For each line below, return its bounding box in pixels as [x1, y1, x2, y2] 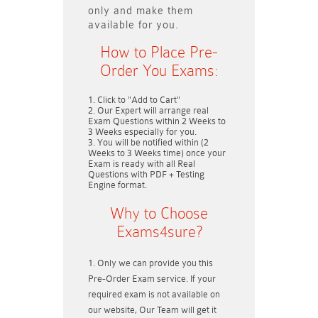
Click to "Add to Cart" [97, 94, 180, 105]
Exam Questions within [88, 116, 182, 126]
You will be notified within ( [97, 137, 204, 148]
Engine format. [88, 180, 147, 190]
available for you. [88, 19, 179, 31]
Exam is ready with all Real [88, 158, 195, 169]
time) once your [161, 148, 226, 158]
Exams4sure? [116, 223, 202, 241]
